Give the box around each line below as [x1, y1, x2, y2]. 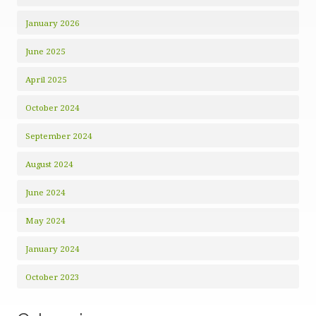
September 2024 [25, 130, 92, 142]
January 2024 [25, 243, 80, 255]
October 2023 [25, 272, 80, 283]
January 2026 [25, 18, 80, 29]
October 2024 [25, 102, 80, 114]
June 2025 [25, 46, 66, 57]
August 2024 [25, 159, 73, 170]
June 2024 [25, 187, 66, 198]
